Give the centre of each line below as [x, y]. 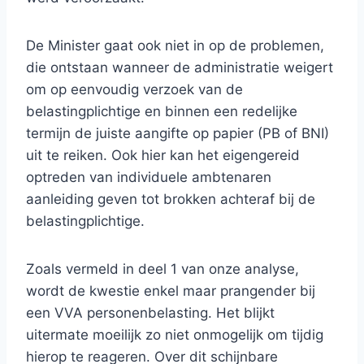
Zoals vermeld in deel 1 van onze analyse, [162, 269]
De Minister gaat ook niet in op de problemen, [175, 45]
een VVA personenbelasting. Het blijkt [150, 313]
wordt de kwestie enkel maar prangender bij [171, 291]
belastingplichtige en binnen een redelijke [162, 111]
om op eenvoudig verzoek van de [134, 89]
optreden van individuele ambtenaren [149, 177]
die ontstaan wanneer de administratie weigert [180, 67]
